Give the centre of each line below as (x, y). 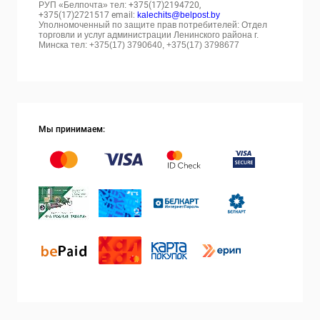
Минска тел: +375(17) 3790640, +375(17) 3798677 (139, 45)
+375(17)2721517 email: (87, 15)
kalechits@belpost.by (179, 15)
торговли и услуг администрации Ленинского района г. (149, 35)
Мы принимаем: (72, 129)
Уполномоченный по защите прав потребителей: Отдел (153, 25)
